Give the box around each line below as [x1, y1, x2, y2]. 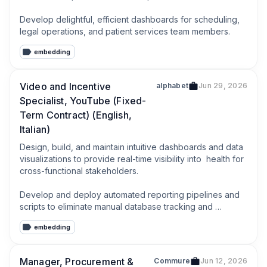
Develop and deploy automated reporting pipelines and [20, 190, 240, 200]
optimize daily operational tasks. [20, 213, 145, 223]
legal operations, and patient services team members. [20, 26, 230, 36]
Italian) [20, 123, 51, 135]
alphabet [156, 81, 189, 90]
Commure [154, 256, 191, 265]
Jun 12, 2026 [200, 256, 247, 265]
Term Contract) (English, [20, 109, 132, 121]
